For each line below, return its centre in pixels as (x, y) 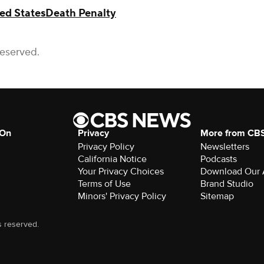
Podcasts (219, 159)
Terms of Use (104, 184)
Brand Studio (227, 184)
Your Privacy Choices (121, 171)
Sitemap (217, 196)
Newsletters (225, 147)
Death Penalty (81, 13)
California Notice (112, 159)
